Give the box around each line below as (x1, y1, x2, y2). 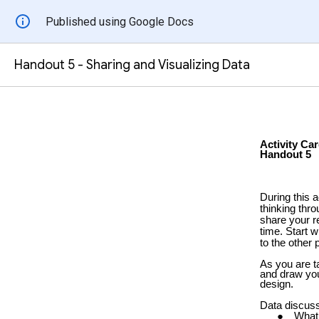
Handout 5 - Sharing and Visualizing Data (14, 57, 250, 73)
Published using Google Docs (46, 14, 194, 28)
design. (259, 278, 293, 290)
